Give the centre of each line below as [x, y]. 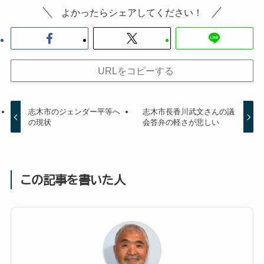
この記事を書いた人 [73, 180]
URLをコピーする [136, 71]
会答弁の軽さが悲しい [181, 122]
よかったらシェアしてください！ [132, 13]
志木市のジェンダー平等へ [75, 111]
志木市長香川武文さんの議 [188, 111]
